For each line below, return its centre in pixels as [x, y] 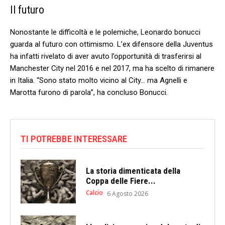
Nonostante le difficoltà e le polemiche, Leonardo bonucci [105, 32]
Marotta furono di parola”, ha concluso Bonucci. [89, 92]
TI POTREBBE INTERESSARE [74, 139]
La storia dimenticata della [133, 171]
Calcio [94, 192]
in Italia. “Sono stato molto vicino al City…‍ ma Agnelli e [99, 80]
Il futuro [27, 10]
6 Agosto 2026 [127, 193]
